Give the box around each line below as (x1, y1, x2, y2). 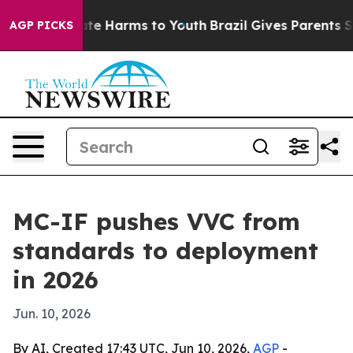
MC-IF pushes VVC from (13, 206, 300, 236)
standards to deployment (13, 236, 318, 266)
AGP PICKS (9, 18, 73, 32)
